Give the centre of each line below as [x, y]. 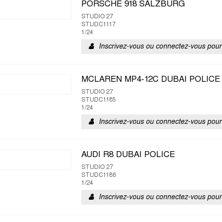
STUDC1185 [99, 100]
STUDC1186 [99, 175]
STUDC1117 [98, 25]
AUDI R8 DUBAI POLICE [128, 155]
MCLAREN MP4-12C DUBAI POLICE [151, 80]
